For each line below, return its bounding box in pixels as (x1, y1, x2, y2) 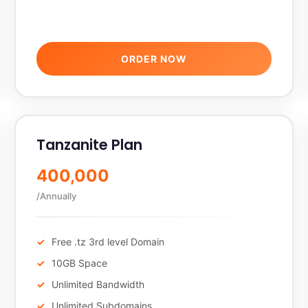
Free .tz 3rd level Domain (51, 236, 164, 247)
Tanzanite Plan (36, 135, 142, 155)
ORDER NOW (120, 53, 187, 65)
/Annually (36, 190, 76, 201)
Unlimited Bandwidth (51, 278, 144, 290)
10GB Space (51, 257, 107, 269)
